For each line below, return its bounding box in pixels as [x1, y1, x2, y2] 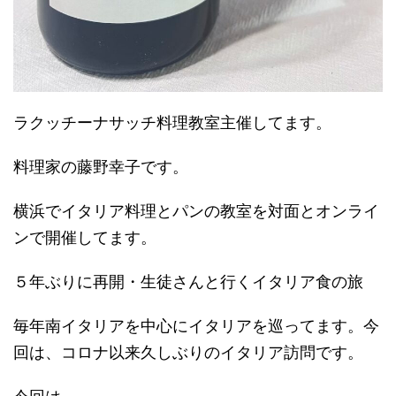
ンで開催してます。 [13, 227, 156, 247]
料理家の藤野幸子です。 [13, 156, 188, 176]
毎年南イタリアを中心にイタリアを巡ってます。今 [13, 316, 379, 335]
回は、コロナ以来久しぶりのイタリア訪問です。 [13, 342, 363, 362]
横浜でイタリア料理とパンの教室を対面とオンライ [13, 201, 379, 220]
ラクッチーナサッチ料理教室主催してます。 [13, 112, 331, 132]
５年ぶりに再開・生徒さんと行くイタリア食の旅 [13, 271, 363, 291]
